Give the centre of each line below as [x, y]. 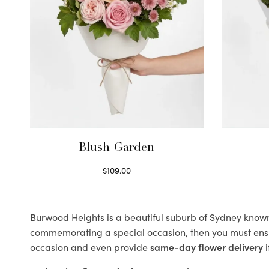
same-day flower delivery [207, 247]
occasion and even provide [90, 247]
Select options [117, 183]
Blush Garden [117, 149]
